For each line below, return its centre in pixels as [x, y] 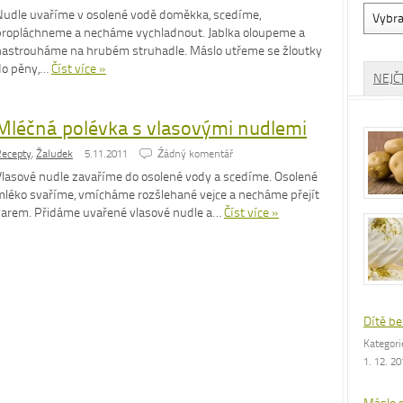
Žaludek [54, 154]
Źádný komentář [195, 154]
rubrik [379, 40]
